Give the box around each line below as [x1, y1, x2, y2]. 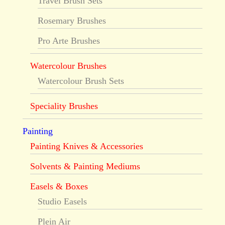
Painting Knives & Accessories [30, 141, 143, 152]
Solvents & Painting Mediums [30, 161, 140, 172]
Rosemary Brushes [37, 16, 106, 26]
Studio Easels [37, 196, 87, 207]
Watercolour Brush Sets [37, 76, 124, 86]
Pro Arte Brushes [37, 36, 100, 46]
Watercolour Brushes [30, 61, 106, 71]
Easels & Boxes [30, 181, 88, 192]
